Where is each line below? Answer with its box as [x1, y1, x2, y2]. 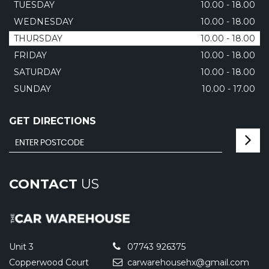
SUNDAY [14, 83, 51, 95]
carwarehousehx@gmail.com [125, 256, 249, 268]
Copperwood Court [9, 256, 89, 268]
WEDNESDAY [14, 16, 73, 28]
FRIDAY [14, 50, 47, 61]
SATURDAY [14, 67, 61, 78]
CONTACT [9, 176, 77, 193]
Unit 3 [9, 241, 34, 252]
